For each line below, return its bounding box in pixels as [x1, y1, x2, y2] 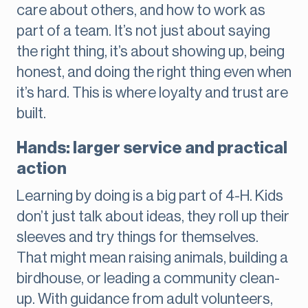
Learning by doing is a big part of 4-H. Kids [16, 188, 283, 204]
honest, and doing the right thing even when [16, 65, 291, 80]
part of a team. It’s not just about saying [16, 23, 270, 39]
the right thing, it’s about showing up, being [16, 44, 285, 60]
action [16, 160, 67, 177]
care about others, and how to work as [16, 3, 265, 19]
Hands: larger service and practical [16, 140, 287, 157]
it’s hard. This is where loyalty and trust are [16, 85, 288, 101]
